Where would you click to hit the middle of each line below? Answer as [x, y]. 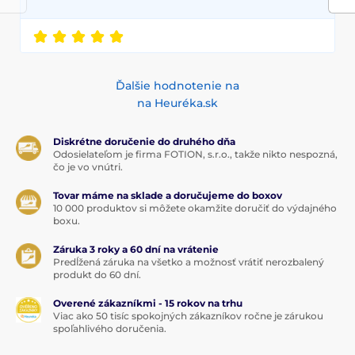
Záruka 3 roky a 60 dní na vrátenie [136, 250]
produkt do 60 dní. [97, 275]
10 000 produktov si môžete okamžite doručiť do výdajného [195, 208]
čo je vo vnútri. [88, 167]
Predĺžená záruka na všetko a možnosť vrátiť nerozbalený [189, 262]
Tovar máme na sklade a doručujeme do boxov [168, 196]
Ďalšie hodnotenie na [177, 86]
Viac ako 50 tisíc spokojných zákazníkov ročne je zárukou [188, 316]
